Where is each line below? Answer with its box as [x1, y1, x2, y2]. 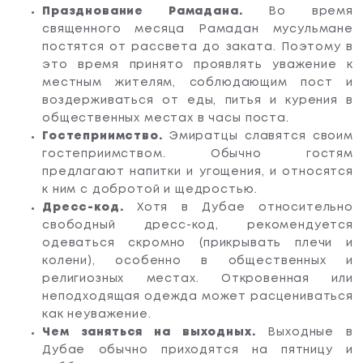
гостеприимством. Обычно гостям [42, 148, 353, 159]
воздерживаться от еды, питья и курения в [42, 95, 353, 105]
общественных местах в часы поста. [42, 113, 289, 123]
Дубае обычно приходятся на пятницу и [42, 344, 353, 355]
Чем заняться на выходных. [42, 327, 256, 337]
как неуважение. [42, 309, 152, 319]
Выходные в [255, 327, 353, 337]
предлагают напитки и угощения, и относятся [42, 166, 353, 177]
